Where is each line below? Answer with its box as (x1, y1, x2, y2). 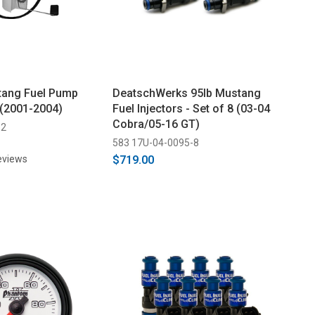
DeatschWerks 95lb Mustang (112, 86, 261, 101)
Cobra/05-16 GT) (112, 117, 200, 131)
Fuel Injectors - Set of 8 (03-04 (112, 102, 270, 116)
